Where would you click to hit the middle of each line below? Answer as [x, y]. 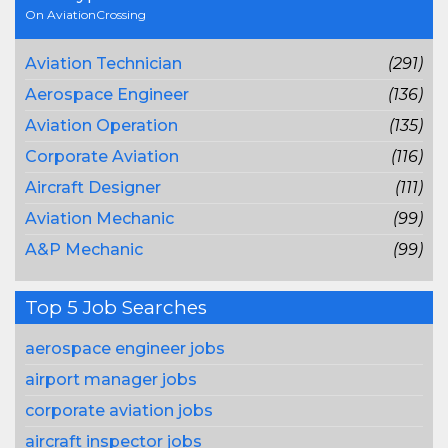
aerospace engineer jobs [125, 348]
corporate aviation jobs [119, 410]
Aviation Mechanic [99, 218]
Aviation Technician [103, 63]
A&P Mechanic [84, 249]
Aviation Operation [101, 125]
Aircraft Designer [93, 187]
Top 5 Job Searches [116, 307]
